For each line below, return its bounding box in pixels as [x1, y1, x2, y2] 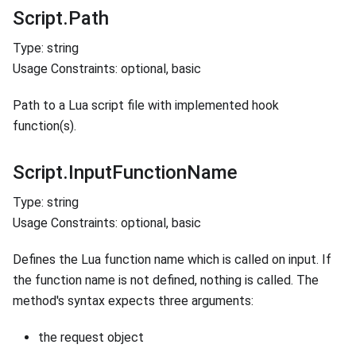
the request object [38, 330, 144, 346]
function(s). [13, 118, 76, 134]
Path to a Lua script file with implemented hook [13, 98, 279, 114]
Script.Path [13, 7, 109, 30]
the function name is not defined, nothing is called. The [13, 273, 319, 288]
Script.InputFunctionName [13, 161, 238, 184]
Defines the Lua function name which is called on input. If [13, 252, 331, 268]
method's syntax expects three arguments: [13, 293, 253, 309]
